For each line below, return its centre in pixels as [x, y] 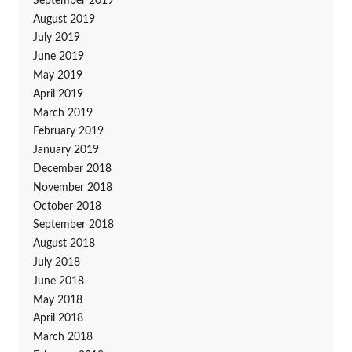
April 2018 [58, 319]
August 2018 [64, 244]
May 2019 [57, 76]
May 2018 [57, 300]
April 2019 [58, 94]
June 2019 [58, 57]
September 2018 [73, 225]
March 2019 [62, 113]
